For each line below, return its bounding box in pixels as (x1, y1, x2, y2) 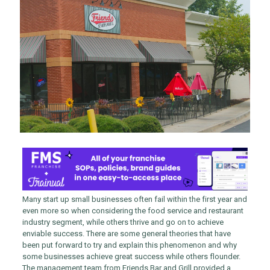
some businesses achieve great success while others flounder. (22, 252, 240, 262)
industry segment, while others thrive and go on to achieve (22, 218, 224, 227)
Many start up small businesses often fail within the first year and (22, 195, 247, 204)
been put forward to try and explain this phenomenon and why (22, 240, 237, 250)
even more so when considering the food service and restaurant (22, 206, 243, 216)
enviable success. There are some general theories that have (22, 229, 231, 239)
